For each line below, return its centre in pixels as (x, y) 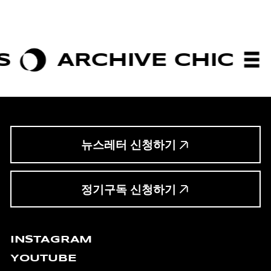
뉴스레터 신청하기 (128, 145)
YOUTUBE (43, 258)
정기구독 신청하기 (128, 189)
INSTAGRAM (51, 239)
